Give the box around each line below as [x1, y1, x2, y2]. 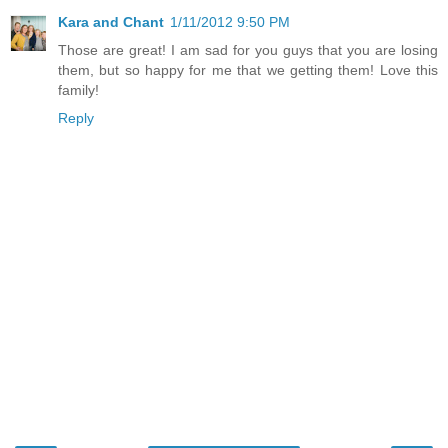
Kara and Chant [58, 14, 164, 31]
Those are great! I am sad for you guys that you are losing [58, 42, 438, 59]
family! [58, 82, 99, 99]
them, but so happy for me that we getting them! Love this [58, 62, 438, 79]
